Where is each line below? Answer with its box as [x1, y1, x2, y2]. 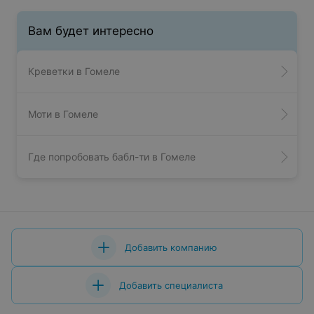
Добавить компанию [125, 242, 217, 253]
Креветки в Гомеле [28, 65, 120, 77]
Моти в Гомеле [28, 108, 98, 120]
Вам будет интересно [28, 24, 153, 38]
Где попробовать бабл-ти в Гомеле [28, 151, 196, 163]
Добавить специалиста [119, 280, 223, 291]
